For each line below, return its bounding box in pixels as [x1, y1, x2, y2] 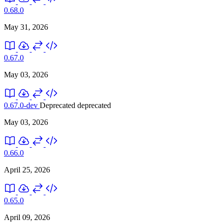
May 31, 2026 [4, 22, 48, 31]
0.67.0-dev [4, 101, 40, 110]
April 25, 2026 [4, 165, 50, 174]
